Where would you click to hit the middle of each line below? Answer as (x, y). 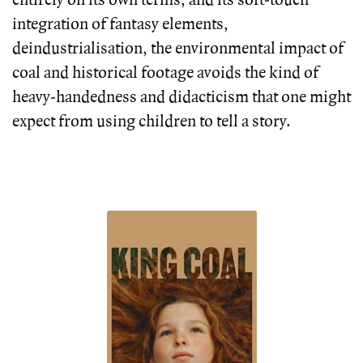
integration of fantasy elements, (120, 24)
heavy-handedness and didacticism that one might (181, 97)
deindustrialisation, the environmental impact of (178, 49)
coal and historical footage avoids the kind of (165, 73)
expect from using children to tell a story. (152, 122)
